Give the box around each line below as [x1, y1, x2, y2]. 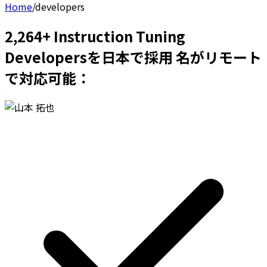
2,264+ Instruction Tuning [5, 25, 185, 46]
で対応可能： [5, 67, 91, 88]
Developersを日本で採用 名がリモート [5, 46, 262, 67]
